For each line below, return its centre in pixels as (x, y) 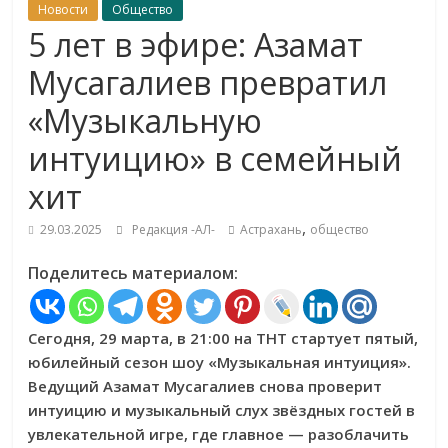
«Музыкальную (145, 120)
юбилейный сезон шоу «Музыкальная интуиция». (220, 362)
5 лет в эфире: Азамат (196, 44)
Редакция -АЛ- (175, 229)
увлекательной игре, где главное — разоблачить (219, 434)
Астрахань (271, 229)
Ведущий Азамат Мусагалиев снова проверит (205, 386)
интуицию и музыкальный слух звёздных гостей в (222, 410)
